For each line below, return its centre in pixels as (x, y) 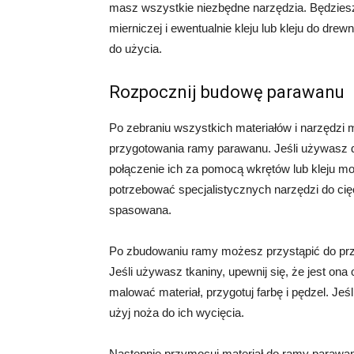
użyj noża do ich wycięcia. (177, 313)
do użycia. (136, 49)
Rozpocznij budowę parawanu (227, 92)
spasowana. (140, 210)
